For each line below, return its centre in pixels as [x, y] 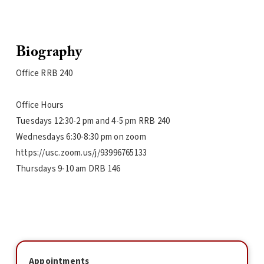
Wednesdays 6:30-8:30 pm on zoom [81, 137]
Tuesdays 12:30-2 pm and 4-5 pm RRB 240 [93, 121]
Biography [49, 52]
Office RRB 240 [44, 73]
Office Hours [40, 105]
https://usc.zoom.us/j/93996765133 [82, 153]
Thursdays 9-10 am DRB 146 [68, 169]
